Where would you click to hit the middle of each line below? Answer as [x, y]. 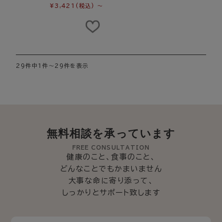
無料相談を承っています [111, 134]
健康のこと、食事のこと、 [111, 157]
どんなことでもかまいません [111, 169]
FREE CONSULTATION [111, 148]
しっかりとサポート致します [111, 193]
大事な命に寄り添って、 [111, 181]
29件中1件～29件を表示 [52, 66]
